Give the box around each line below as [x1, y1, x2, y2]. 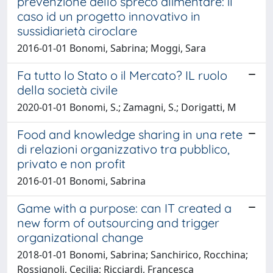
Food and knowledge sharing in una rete [17, 126, 243, 142]
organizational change [17, 229, 143, 245]
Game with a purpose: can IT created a [17, 200, 232, 216]
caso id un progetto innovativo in [17, 8, 200, 24]
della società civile [17, 82, 118, 97]
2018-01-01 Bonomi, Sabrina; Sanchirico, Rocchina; [17, 247, 248, 261]
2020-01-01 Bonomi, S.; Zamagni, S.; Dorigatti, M [17, 100, 236, 114]
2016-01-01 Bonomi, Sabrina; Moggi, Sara [17, 41, 206, 55]
